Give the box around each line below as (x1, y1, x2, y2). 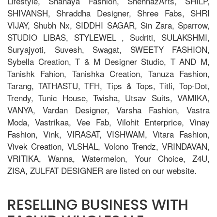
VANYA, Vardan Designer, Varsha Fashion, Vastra (7, 103, 210, 116)
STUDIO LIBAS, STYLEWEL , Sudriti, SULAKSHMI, (7, 31, 210, 43)
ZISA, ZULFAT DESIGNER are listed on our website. (7, 164, 197, 176)
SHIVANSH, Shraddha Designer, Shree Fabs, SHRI (7, 6, 210, 19)
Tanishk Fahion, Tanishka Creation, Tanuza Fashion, (7, 67, 210, 79)
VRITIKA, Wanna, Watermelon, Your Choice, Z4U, (7, 152, 210, 164)
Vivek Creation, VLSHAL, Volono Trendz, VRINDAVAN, (7, 139, 210, 152)
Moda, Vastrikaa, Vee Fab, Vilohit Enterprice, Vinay (7, 115, 210, 128)
